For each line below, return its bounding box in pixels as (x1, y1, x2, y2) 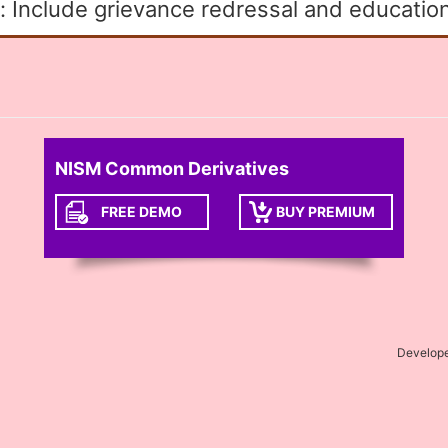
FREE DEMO (101, 203, 182, 220)
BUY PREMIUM (276, 203, 375, 220)
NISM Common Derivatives (55, 158, 289, 179)
